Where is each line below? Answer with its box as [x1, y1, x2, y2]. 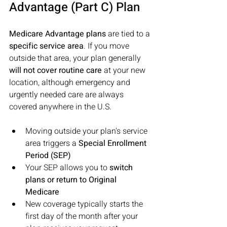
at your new [102, 64, 147, 77]
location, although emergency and [9, 77, 132, 89]
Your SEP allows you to [25, 162, 109, 174]
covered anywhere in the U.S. [9, 101, 113, 113]
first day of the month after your [25, 210, 140, 222]
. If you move [84, 40, 131, 52]
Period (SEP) [25, 149, 73, 162]
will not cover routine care [9, 64, 102, 77]
